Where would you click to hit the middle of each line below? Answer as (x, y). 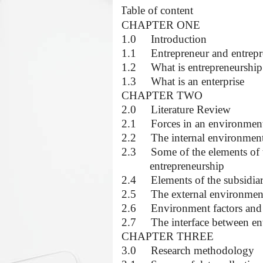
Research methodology (203, 250)
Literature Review (191, 109)
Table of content (157, 10)
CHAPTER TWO (162, 95)
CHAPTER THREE (168, 236)
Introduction (179, 39)
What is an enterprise (198, 81)
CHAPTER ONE (161, 25)
